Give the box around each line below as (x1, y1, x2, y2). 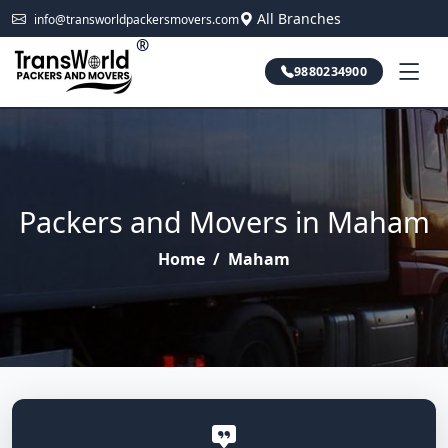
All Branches (257, 9, 341, 28)
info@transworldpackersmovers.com (34, 11, 239, 28)
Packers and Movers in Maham (18, 202, 430, 241)
